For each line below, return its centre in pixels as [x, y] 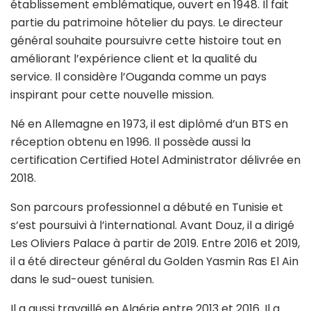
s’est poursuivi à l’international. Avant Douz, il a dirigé [152, 225]
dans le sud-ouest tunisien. [82, 279]
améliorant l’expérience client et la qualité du [134, 58]
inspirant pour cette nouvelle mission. [112, 94]
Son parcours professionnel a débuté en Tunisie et [147, 207]
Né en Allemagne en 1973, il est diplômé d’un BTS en [149, 124]
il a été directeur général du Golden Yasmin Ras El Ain [154, 261]
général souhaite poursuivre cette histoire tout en [146, 40]
